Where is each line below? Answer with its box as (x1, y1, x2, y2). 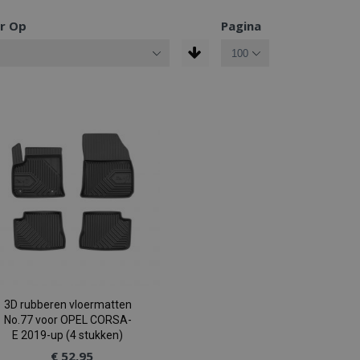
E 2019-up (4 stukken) (12, 329, 124, 342)
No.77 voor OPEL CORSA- (3, 313, 132, 327)
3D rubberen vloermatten (3, 298, 132, 312)
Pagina (220, 18, 261, 34)
